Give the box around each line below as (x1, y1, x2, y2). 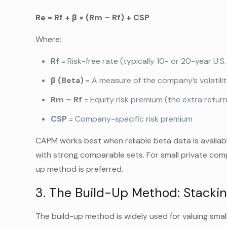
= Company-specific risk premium (67, 113, 193, 124)
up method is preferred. (35, 164, 124, 174)
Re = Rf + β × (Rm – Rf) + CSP (35, 12, 150, 23)
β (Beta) (51, 75, 84, 86)
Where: (35, 34, 62, 45)
